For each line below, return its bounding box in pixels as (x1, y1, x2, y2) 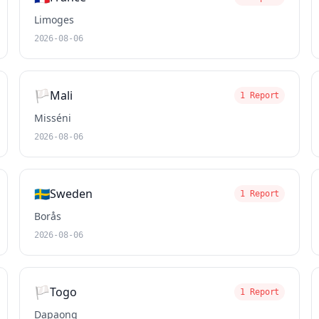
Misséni (33, 111, 71, 125)
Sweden (49, 186, 93, 202)
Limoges (33, 13, 74, 26)
